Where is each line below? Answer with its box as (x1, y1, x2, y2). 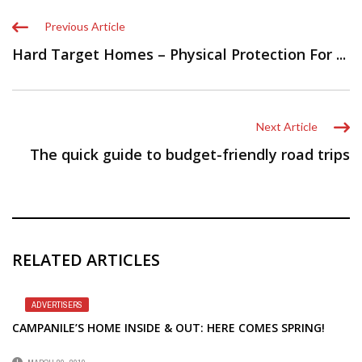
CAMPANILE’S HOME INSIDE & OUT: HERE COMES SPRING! (12, 319, 325, 335)
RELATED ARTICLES (12, 248, 160, 271)
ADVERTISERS (32, 298, 82, 310)
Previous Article (44, 19, 125, 33)
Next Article (256, 119, 318, 133)
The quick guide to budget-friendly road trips (30, 144, 350, 164)
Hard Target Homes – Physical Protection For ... (12, 44, 346, 64)
